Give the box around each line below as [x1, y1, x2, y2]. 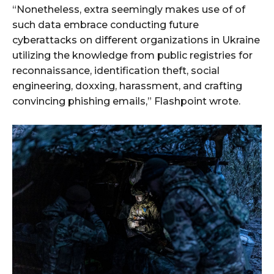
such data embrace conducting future [12, 19, 199, 31]
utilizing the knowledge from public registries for [12, 50, 253, 62]
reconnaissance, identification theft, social [12, 65, 220, 77]
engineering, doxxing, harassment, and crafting [12, 80, 242, 92]
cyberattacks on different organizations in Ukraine [12, 34, 260, 46]
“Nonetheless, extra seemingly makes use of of [12, 4, 245, 16]
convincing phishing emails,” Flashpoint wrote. [12, 95, 240, 108]
